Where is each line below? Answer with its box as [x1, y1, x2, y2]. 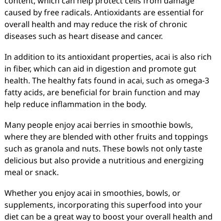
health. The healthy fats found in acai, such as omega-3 [4, 75, 209, 86]
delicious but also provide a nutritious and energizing [4, 155, 204, 166]
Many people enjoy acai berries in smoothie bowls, [4, 119, 193, 130]
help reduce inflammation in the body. [4, 99, 147, 110]
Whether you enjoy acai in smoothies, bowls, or [4, 187, 181, 198]
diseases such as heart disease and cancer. [4, 31, 163, 41]
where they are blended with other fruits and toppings [4, 131, 208, 142]
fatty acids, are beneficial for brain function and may [4, 87, 200, 98]
